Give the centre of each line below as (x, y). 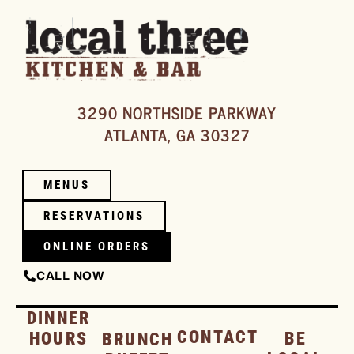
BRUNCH (137, 340)
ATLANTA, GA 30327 (177, 135)
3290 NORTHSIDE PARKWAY (177, 113)
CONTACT (218, 337)
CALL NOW (70, 276)
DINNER (58, 318)
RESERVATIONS (94, 216)
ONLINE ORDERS (97, 247)
